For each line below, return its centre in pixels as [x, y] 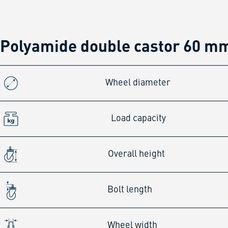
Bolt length [130, 190]
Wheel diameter [138, 83]
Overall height [137, 154]
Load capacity [138, 118]
